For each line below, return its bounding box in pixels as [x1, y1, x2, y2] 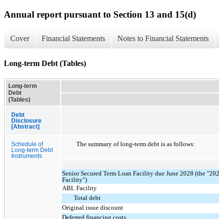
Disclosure [11, 117, 42, 124]
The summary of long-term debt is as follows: [76, 140, 195, 148]
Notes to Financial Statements [117, 34, 209, 43]
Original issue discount [62, 203, 124, 211]
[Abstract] [11, 123, 40, 130]
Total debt [74, 194, 101, 201]
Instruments [11, 153, 42, 159]
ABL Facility [62, 184, 97, 192]
